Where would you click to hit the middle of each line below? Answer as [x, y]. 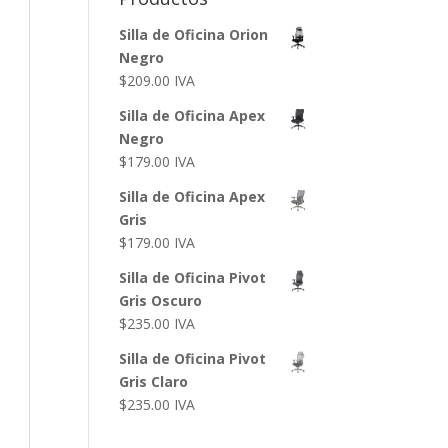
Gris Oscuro [161, 300]
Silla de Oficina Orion [194, 34]
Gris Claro [154, 381]
